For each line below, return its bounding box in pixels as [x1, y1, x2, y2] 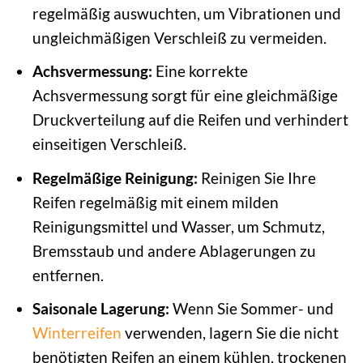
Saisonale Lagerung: [32, 299, 169, 318]
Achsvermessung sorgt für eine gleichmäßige [32, 86, 338, 105]
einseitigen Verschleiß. [32, 135, 186, 154]
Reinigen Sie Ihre [197, 168, 316, 187]
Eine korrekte [152, 62, 248, 81]
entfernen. [32, 265, 104, 284]
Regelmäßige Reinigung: [32, 168, 198, 187]
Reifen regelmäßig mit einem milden [32, 192, 279, 211]
